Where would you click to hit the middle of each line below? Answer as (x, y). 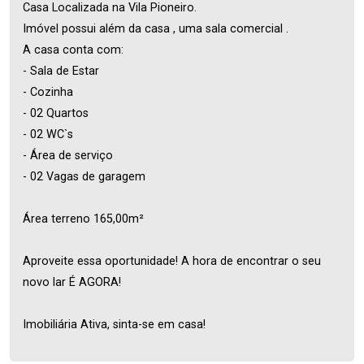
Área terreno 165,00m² (83, 219)
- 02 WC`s (48, 134)
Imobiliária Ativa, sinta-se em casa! (114, 325)
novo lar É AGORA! (72, 282)
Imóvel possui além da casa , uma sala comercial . (156, 29)
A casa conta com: (73, 50)
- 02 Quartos (56, 113)
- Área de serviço (68, 156)
